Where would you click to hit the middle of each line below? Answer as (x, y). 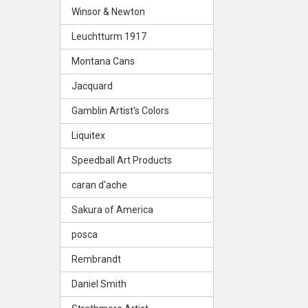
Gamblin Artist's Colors (120, 110)
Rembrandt (96, 259)
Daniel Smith (99, 284)
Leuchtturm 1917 (109, 36)
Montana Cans (103, 61)
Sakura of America (112, 209)
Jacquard (92, 86)
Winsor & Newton (108, 11)
